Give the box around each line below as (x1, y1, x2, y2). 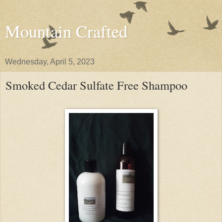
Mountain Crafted (5, 20, 127, 43)
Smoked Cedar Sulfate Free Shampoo (5, 77, 187, 93)
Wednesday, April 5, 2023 (5, 57, 95, 66)
